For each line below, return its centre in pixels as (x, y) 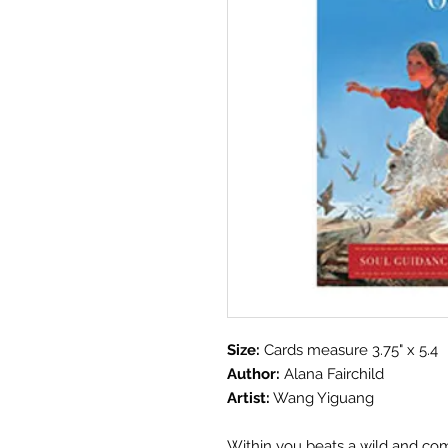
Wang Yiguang (322, 398)
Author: (253, 374)
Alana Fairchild (332, 374)
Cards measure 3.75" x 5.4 (349, 350)
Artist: (248, 398)
